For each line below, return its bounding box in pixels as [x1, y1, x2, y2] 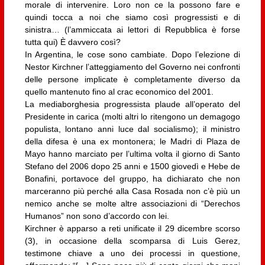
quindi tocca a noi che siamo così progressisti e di [24, 12, 241, 22]
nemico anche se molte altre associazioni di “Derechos [24, 198, 241, 208]
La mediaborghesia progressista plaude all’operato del [24, 99, 241, 109]
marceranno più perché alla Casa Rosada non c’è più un [24, 186, 241, 196]
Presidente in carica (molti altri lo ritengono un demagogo [24, 111, 241, 121]
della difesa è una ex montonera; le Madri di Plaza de [24, 136, 241, 146]
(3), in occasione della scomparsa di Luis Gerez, [24, 235, 241, 245]
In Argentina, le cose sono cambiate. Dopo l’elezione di [24, 49, 241, 59]
